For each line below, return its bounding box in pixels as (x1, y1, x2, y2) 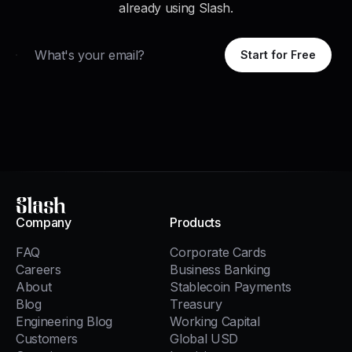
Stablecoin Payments (170, 279, 291, 295)
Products (170, 214, 221, 231)
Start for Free (240, 48, 316, 62)
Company (16, 214, 71, 231)
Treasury (170, 296, 222, 313)
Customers (16, 331, 79, 347)
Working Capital (170, 313, 260, 330)
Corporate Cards (170, 244, 266, 261)
